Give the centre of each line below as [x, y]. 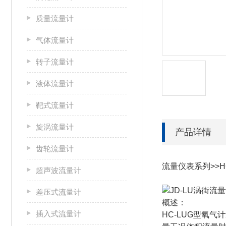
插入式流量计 [59, 214]
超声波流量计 [59, 170]
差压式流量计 [59, 192]
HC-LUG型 [182, 215]
